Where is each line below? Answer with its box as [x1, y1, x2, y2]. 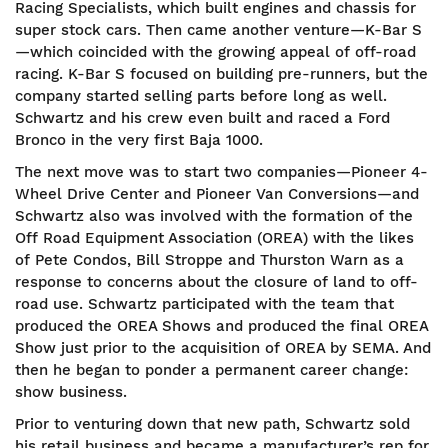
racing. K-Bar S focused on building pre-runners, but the [15, 65, 428, 84]
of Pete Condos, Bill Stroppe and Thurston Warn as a [15, 251, 404, 270]
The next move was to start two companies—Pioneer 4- [15, 163, 428, 182]
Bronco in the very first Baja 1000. [15, 131, 263, 150]
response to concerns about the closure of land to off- [15, 273, 418, 292]
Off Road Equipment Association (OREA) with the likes [15, 229, 414, 248]
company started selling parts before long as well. [15, 87, 387, 106]
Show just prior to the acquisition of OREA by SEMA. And [15, 339, 431, 358]
